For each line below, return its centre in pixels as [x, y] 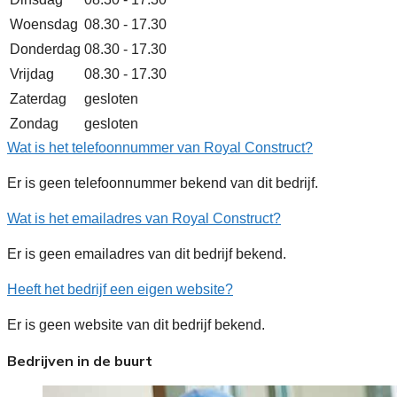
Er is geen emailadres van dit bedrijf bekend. [147, 253]
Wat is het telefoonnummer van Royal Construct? [160, 147]
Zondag [34, 123]
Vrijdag [32, 74]
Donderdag [45, 49]
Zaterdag [38, 98]
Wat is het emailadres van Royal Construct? [144, 218]
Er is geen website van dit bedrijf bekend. [136, 324]
